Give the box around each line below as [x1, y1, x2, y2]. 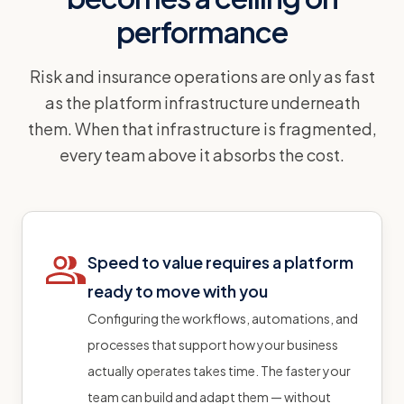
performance [116, 13, 288, 50]
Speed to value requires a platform [87, 251, 353, 272]
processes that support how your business [87, 335, 338, 353]
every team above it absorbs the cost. [60, 143, 344, 165]
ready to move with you [87, 280, 268, 301]
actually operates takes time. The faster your [87, 362, 351, 379]
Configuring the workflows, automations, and [87, 309, 358, 326]
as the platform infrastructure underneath [44, 91, 360, 113]
